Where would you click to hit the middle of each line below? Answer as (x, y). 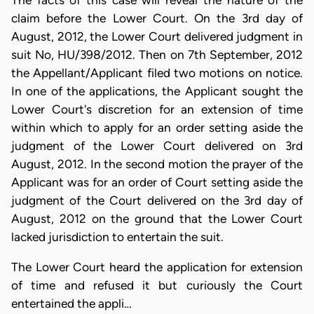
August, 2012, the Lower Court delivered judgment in (157, 36)
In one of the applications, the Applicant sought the (157, 91)
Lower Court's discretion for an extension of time (157, 109)
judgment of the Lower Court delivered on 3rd (157, 146)
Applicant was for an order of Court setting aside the (157, 182)
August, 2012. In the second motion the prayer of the (157, 164)
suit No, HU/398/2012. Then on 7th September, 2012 (157, 55)
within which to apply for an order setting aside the (157, 128)
